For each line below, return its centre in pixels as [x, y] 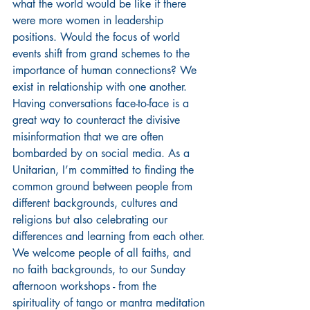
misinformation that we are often [90, 136]
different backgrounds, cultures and [97, 203]
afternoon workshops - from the [86, 286]
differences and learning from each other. [110, 236]
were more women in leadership [90, 20]
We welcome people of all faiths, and [103, 253]
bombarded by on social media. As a [103, 153]
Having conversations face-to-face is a [102, 103]
